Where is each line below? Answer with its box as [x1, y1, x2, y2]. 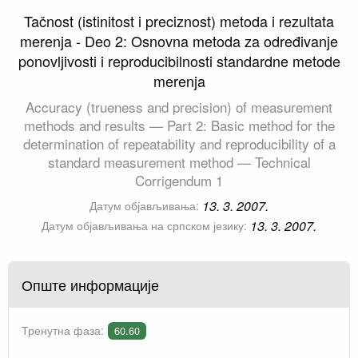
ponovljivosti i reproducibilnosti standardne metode [18, 50, 340, 72]
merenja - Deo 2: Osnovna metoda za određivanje [20, 30, 338, 52]
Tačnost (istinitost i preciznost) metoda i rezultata [24, 10, 334, 32]
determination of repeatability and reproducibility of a [22, 133, 336, 154]
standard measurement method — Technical [47, 152, 311, 173]
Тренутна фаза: [22, 322, 104, 339]
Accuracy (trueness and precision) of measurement [26, 97, 332, 117]
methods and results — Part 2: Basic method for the [23, 115, 335, 136]
